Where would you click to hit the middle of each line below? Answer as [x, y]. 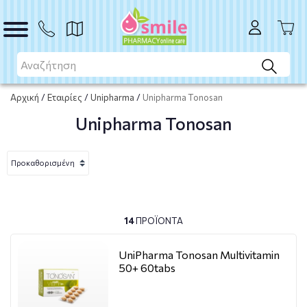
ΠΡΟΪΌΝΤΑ [159, 221]
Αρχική [25, 97]
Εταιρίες [65, 97]
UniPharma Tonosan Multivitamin [199, 255]
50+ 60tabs [147, 268]
